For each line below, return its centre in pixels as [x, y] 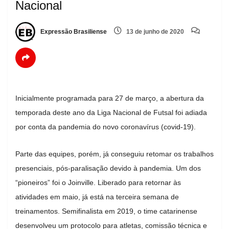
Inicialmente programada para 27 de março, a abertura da [110, 98]
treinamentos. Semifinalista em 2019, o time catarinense [106, 211]
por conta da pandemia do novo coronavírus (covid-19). [106, 127]
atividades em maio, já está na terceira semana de [97, 197]
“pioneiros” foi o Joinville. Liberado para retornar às [98, 182]
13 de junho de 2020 [154, 32]
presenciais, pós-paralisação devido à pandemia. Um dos [108, 168]
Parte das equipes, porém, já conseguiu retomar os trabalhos [114, 154]
